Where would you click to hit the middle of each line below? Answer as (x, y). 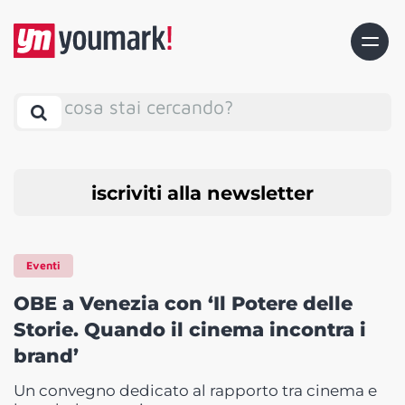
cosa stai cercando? (149, 106)
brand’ (46, 356)
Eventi (43, 266)
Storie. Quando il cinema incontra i (190, 330)
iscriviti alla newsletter (202, 193)
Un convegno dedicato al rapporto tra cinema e (195, 391)
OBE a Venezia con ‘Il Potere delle (183, 304)
